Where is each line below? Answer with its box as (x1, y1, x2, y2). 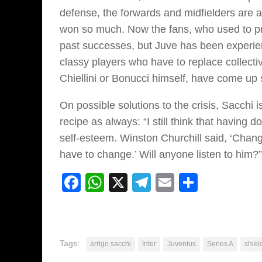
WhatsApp (104, 172, 191, 194)
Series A (207, 240, 233, 249)
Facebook (81, 172, 164, 194)
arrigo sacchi (90, 240, 131, 249)
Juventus (167, 240, 196, 249)
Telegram (151, 172, 229, 194)
